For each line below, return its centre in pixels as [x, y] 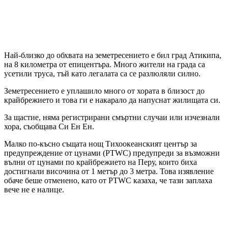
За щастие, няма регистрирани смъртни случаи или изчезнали [112, 118]
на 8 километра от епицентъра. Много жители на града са [105, 65]
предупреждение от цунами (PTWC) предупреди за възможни [112, 153]
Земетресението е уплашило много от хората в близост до [104, 91]
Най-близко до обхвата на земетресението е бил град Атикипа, [113, 55]
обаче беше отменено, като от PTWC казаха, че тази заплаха [108, 181]
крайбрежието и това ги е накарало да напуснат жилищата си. [112, 100]
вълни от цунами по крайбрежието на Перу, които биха [101, 162]
